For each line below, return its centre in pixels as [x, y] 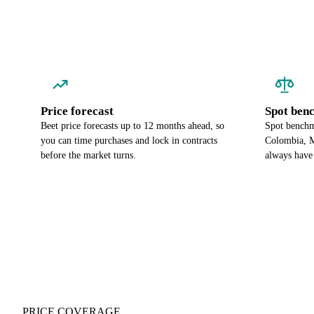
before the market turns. [88, 155]
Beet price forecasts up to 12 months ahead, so [132, 126]
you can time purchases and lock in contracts [129, 141]
